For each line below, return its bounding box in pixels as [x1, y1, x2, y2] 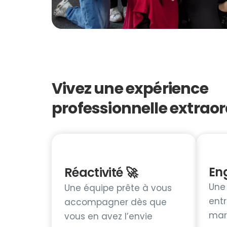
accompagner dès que [64, 196, 167, 208]
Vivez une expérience [52, 78, 208, 99]
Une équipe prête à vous [64, 181, 172, 194]
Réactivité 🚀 [64, 164, 138, 181]
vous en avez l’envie [64, 210, 153, 222]
